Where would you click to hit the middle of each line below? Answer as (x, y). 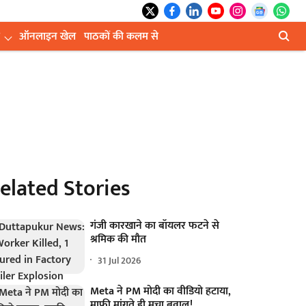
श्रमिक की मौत (119, 239)
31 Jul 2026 (120, 260)
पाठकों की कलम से (121, 37)
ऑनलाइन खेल (47, 37)
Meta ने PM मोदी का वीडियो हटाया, (161, 292)
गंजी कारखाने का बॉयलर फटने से (155, 226)
